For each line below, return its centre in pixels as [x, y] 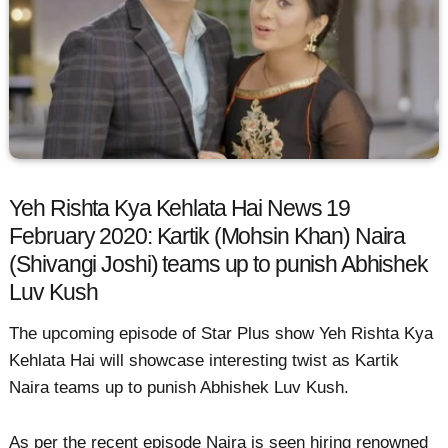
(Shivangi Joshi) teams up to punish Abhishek [218, 264]
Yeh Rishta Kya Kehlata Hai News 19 [180, 208]
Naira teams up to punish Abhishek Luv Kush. [179, 388]
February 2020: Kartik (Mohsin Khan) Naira [207, 236]
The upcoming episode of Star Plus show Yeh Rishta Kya [221, 334]
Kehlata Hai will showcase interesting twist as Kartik [204, 361]
